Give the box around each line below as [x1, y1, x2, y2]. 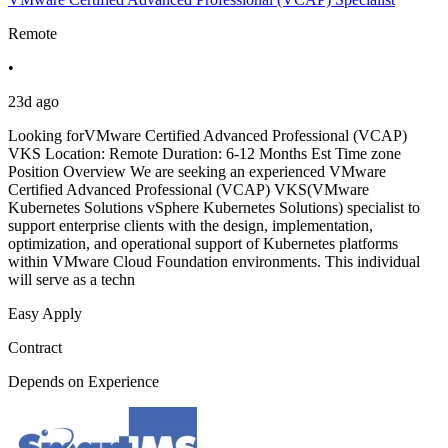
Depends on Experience [8, 373, 159, 391]
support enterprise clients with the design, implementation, [8, 217, 373, 235]
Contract [8, 339, 62, 357]
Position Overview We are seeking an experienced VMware [8, 163, 386, 181]
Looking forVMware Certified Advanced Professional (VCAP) [8, 127, 407, 145]
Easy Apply [8, 305, 82, 323]
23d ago [8, 93, 59, 111]
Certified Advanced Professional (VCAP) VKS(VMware [8, 181, 369, 199]
